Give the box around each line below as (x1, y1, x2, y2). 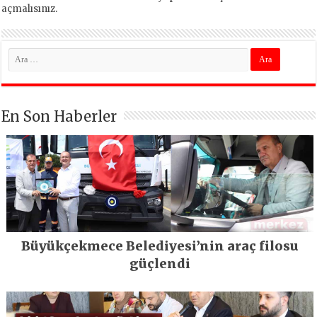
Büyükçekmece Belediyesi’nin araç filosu (21, 237, 299, 254)
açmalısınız (1, 2, 56, 15)
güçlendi (129, 255, 191, 272)
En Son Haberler (1, 107, 117, 125)
